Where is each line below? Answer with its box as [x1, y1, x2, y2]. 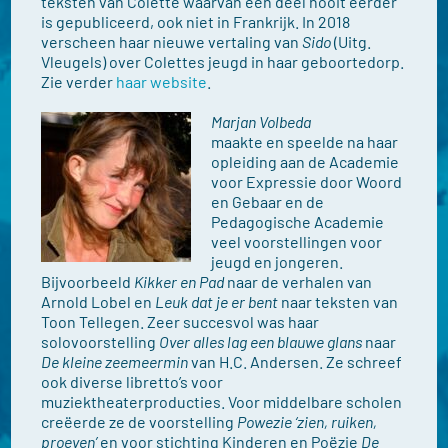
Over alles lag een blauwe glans [159, 332, 363, 351]
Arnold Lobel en [41, 292, 156, 311]
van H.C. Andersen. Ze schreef [188, 352, 403, 371]
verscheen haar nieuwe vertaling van [41, 32, 303, 51]
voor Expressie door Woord [211, 172, 403, 191]
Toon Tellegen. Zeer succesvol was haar [41, 312, 320, 331]
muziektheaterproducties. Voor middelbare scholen [41, 392, 403, 411]
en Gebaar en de [211, 192, 325, 211]
